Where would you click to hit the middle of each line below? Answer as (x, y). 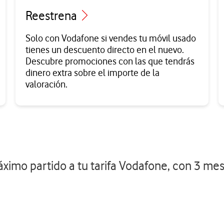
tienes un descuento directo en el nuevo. (104, 50)
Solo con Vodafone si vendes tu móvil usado (110, 38)
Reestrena (52, 16)
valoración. (46, 84)
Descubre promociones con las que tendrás (110, 61)
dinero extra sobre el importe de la (92, 73)
